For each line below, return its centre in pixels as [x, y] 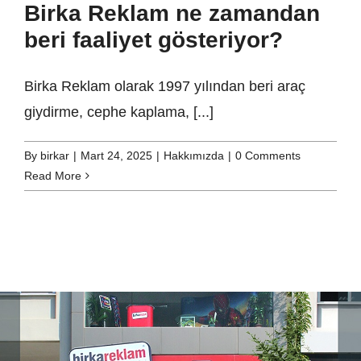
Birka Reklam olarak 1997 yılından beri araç [165, 87]
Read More [53, 176]
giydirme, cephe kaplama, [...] [119, 112]
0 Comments [268, 156]
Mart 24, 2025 [116, 156]
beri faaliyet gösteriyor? [154, 40]
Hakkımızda [194, 156]
